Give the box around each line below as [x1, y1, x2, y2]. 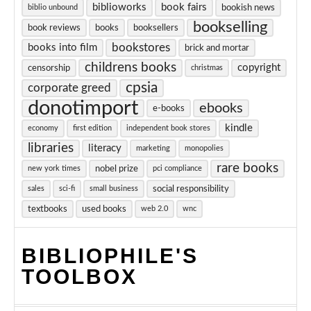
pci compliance [153, 165, 202, 173]
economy [28, 124, 58, 133]
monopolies [185, 144, 224, 153]
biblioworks [92, 2, 146, 13]
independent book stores [126, 124, 210, 133]
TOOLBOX [22, 264, 137, 289]
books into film [28, 42, 97, 53]
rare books [217, 162, 278, 176]
